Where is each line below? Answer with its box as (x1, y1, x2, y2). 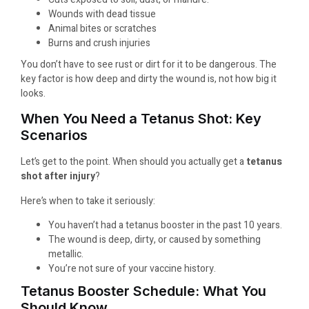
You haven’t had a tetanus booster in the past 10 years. (48, 218, 282, 233)
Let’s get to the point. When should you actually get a (21, 154, 246, 170)
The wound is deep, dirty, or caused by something (48, 232, 261, 248)
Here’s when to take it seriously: (21, 193, 155, 208)
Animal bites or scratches (48, 21, 157, 36)
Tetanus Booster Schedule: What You (21, 283, 266, 300)
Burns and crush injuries (48, 35, 150, 50)
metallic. (48, 247, 83, 262)
